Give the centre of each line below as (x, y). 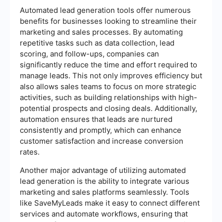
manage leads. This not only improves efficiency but (111, 75)
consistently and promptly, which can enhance (101, 130)
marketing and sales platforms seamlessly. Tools (105, 192)
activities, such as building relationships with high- (109, 97)
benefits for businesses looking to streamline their (108, 21)
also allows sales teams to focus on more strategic (108, 86)
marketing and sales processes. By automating (101, 32)
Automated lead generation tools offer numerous (105, 10)
